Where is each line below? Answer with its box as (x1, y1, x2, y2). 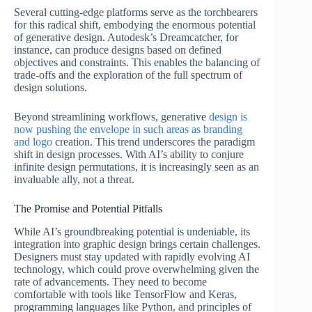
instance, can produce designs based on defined (14, 44, 221, 56)
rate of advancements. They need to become (14, 276, 207, 288)
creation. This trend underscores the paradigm (52, 136, 255, 148)
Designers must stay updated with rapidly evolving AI (14, 251, 250, 263)
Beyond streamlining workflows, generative (14, 111, 209, 123)
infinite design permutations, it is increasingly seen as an (14, 161, 259, 173)
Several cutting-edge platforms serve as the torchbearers (14, 6, 258, 19)
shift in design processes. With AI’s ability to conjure (14, 148, 244, 161)
